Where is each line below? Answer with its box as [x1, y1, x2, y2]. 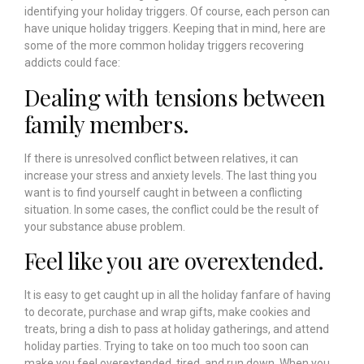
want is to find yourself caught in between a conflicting [24, 185, 302, 199]
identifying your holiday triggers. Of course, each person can [24, 5, 330, 19]
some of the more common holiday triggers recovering [24, 39, 304, 53]
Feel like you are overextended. [24, 245, 324, 275]
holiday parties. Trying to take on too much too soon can [24, 339, 309, 353]
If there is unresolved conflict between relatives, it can [24, 151, 298, 165]
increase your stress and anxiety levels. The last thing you [24, 168, 317, 182]
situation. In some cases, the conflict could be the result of [24, 202, 319, 216]
